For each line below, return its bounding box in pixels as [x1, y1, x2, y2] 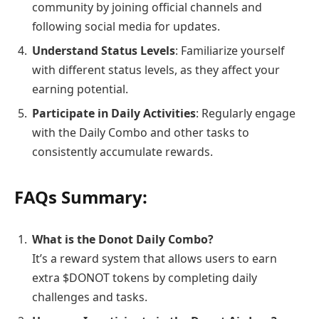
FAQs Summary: [14, 185, 147, 209]
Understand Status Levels [32, 42, 175, 58]
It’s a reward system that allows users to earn [32, 250, 277, 266]
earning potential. [32, 80, 128, 97]
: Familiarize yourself [175, 42, 284, 58]
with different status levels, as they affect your [32, 61, 280, 78]
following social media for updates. [32, 18, 220, 34]
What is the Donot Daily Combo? [32, 231, 214, 247]
